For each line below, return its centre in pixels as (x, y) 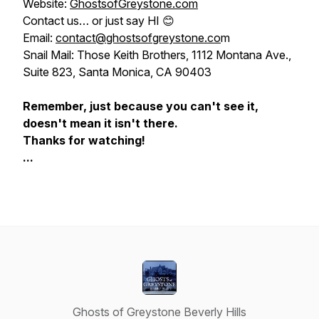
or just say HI (126, 21)
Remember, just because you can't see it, (141, 106)
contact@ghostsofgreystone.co (138, 38)
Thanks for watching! (84, 140)
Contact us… (57, 21)
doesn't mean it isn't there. (100, 123)
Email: (39, 38)
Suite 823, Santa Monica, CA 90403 (117, 72)
